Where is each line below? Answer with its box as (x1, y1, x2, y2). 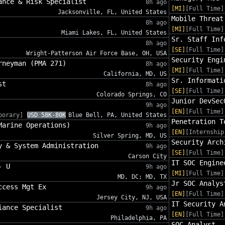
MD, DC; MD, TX (117, 173, 167, 181)
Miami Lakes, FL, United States (61, 29, 167, 37)
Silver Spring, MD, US (92, 132, 167, 140)
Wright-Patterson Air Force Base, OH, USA (26, 50, 167, 57)
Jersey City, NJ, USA (96, 194, 167, 201)
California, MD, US (103, 70, 167, 78)
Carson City (128, 153, 167, 160)
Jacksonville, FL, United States (57, 9, 167, 16)
